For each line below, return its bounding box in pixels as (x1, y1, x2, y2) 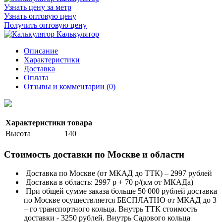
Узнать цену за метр (4, 3, 71, 11)
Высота (5, 129, 31, 138)
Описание (24, 47, 58, 55)
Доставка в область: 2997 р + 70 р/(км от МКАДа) (26, 178, 193, 187)
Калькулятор (56, 30, 99, 38)
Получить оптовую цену (4, 21, 87, 29)
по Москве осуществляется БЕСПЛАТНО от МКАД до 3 (24, 196, 217, 205)
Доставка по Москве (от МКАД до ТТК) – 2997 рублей (26, 169, 212, 178)
